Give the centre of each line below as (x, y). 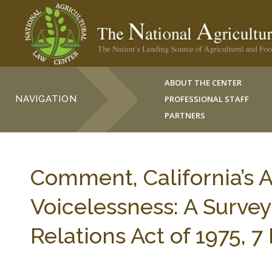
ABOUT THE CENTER (203, 83)
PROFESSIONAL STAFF (207, 99)
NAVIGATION (46, 99)
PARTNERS (185, 115)
